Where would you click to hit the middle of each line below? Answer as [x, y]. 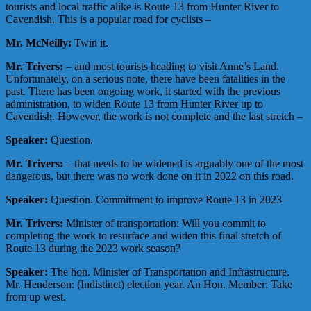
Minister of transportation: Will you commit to [165, 224]
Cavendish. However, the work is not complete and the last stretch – [154, 117]
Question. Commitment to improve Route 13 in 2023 [165, 200]
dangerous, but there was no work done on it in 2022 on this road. [150, 176]
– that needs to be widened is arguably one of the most [183, 164]
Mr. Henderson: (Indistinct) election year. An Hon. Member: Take [149, 285]
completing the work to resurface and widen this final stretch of [143, 236]
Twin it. [90, 43]
